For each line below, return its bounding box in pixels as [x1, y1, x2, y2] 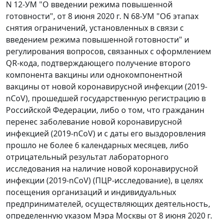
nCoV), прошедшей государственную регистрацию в [6, 93, 206, 104]
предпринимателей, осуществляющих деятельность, [6, 198, 210, 209]
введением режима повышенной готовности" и [6, 34, 189, 45]
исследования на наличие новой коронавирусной [6, 163, 198, 174]
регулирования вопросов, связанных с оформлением [6, 46, 211, 57]
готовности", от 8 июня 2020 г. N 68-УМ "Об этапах [6, 11, 198, 22]
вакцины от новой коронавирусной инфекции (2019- [6, 81, 207, 92]
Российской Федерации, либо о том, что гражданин [6, 105, 204, 115]
